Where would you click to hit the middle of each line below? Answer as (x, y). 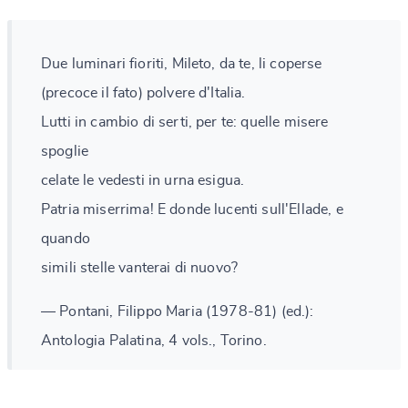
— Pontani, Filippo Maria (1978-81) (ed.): (178, 311)
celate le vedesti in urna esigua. (143, 180)
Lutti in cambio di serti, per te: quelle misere (185, 122)
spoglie (65, 151)
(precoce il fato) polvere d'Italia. (143, 92)
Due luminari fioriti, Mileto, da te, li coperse (182, 63)
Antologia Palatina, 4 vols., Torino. (154, 340)
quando (66, 238)
